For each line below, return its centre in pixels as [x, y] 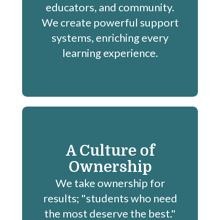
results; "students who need [110, 198]
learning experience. [110, 53]
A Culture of [110, 151]
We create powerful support [110, 23]
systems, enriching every [110, 38]
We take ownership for [110, 183]
